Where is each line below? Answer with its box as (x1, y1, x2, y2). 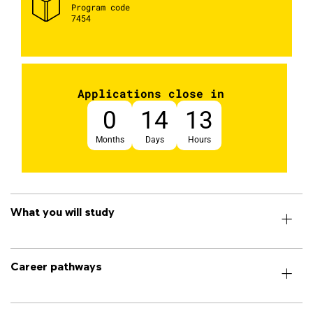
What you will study (10, 205, 115, 218)
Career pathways (10, 259, 101, 272)
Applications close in (78, 86, 224, 101)
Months (95, 135, 124, 145)
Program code (71, 1, 130, 13)
